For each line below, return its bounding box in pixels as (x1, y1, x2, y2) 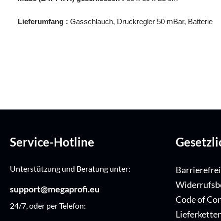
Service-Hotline (10, 135, 94, 149)
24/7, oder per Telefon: (10, 201, 86, 211)
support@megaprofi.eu (10, 184, 100, 195)
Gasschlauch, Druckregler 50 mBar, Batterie (70, 17, 213, 26)
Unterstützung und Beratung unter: (10, 164, 130, 174)
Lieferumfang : (18, 17, 68, 26)
